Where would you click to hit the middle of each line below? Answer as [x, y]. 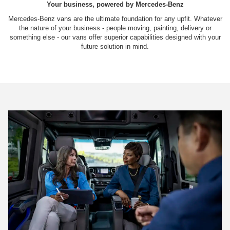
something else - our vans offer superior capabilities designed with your [115, 37]
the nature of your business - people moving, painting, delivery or [115, 28]
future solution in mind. [115, 46]
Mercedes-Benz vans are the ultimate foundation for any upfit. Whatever [115, 18]
